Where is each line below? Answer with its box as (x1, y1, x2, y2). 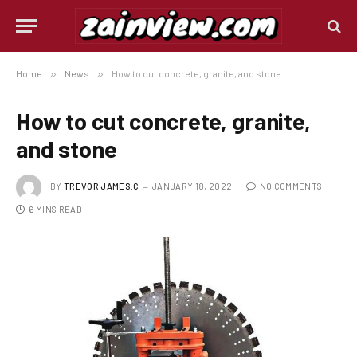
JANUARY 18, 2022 (151, 180, 233, 191)
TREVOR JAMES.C (64, 180, 139, 191)
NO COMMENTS (259, 180, 323, 191)
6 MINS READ (29, 204, 82, 214)
